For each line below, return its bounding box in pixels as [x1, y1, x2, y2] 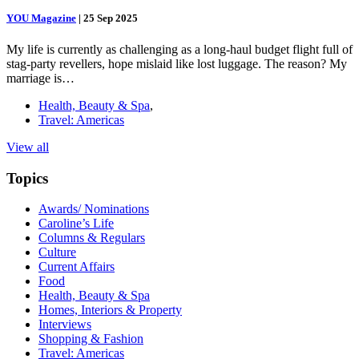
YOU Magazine [6, 11, 76, 24]
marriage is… [6, 71, 75, 86]
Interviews [38, 317, 91, 332]
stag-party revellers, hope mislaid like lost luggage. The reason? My [6, 57, 347, 71]
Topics [6, 169, 48, 187]
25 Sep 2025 [83, 11, 138, 24]
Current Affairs [38, 260, 115, 274]
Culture [38, 245, 76, 260]
